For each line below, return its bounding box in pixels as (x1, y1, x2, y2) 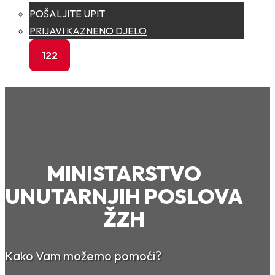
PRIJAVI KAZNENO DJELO (29, 25, 147, 37)
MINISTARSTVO (47, 160, 201, 187)
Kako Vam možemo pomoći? (5, 248, 161, 264)
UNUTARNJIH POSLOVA (5, 183, 244, 210)
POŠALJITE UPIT (29, 7, 105, 20)
